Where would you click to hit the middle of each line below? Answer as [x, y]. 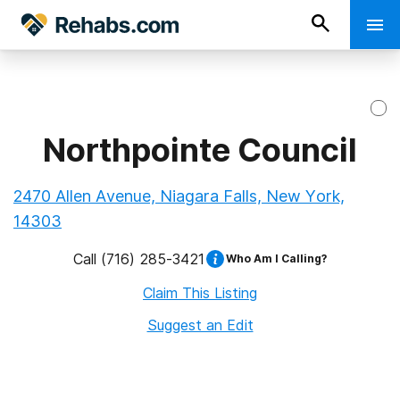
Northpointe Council [200, 150]
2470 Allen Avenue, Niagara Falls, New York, [179, 196]
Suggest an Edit [200, 325]
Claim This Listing [200, 293]
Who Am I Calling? [276, 258]
